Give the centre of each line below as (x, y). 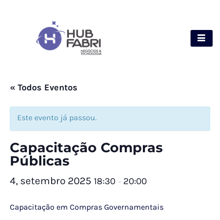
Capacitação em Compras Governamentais (87, 207)
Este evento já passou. (57, 118)
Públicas (40, 161)
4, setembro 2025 (52, 181)
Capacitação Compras (86, 148)
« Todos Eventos (44, 88)
